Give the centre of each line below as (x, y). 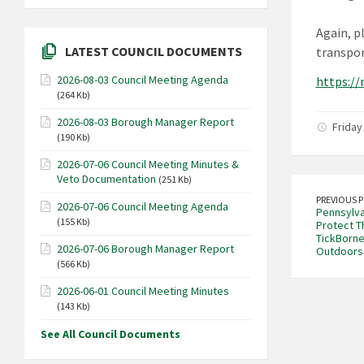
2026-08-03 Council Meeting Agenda (143, 80)
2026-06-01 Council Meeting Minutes (143, 291)
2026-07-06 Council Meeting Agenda (143, 207)
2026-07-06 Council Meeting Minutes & (148, 165)
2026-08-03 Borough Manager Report (145, 122)
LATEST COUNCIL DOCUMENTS (154, 52)
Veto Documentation (106, 179)
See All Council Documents (110, 334)
